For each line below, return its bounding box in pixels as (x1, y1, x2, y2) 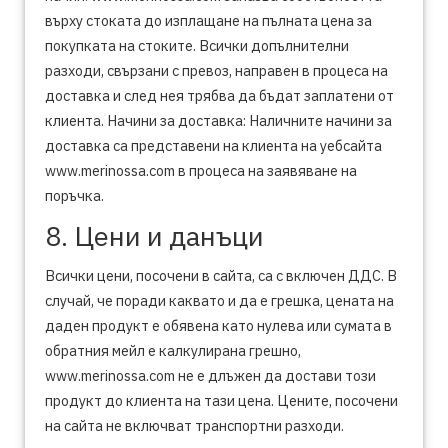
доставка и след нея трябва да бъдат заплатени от (45, 86, 394, 105)
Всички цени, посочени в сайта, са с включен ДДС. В (45, 266, 397, 285)
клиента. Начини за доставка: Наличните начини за (45, 111, 392, 130)
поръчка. (45, 186, 104, 205)
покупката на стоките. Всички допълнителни (45, 36, 349, 55)
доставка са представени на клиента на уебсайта (45, 136, 382, 155)
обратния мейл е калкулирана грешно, (45, 341, 301, 360)
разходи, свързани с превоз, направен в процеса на (45, 61, 388, 80)
